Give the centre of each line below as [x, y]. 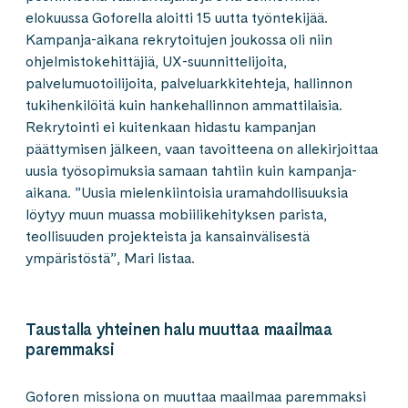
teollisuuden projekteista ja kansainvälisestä [168, 236]
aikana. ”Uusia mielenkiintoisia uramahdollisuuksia [187, 193]
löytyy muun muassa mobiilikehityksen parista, [176, 214]
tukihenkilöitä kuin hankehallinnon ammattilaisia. [184, 105]
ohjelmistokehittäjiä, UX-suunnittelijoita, [156, 61]
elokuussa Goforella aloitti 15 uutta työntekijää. [177, 18]
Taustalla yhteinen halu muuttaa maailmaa [179, 329]
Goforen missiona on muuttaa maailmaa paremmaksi [196, 397]
